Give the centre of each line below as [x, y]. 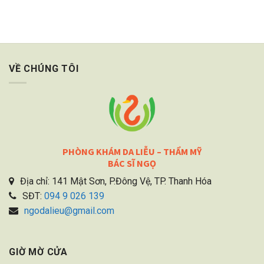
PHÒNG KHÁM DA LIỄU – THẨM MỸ [132, 151]
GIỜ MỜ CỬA [39, 252]
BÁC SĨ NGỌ [132, 163]
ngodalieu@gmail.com [69, 211]
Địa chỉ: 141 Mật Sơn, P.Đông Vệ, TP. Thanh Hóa [116, 181]
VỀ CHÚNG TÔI [44, 68]
